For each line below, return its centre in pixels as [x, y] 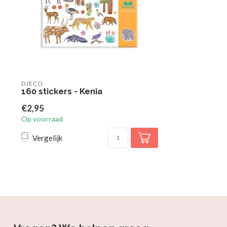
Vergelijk [47, 138]
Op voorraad [42, 119]
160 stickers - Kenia [62, 91]
